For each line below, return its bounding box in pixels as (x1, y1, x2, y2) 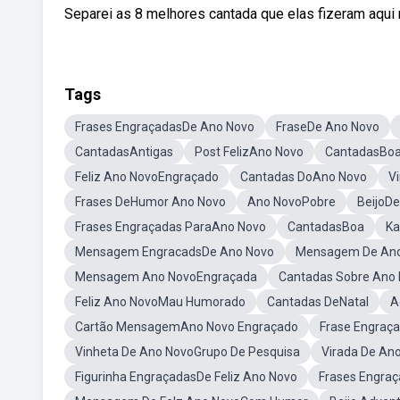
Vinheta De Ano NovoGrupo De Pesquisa (75, 345, 300, 359)
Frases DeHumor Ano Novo (75, 195, 226, 209)
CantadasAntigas (75, 145, 173, 159)
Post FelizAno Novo (195, 145, 304, 159)
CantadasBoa (287, 220, 364, 234)
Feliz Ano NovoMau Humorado (75, 295, 246, 309)
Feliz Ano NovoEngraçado (75, 170, 219, 184)
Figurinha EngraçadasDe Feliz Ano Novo (75, 370, 297, 384)
